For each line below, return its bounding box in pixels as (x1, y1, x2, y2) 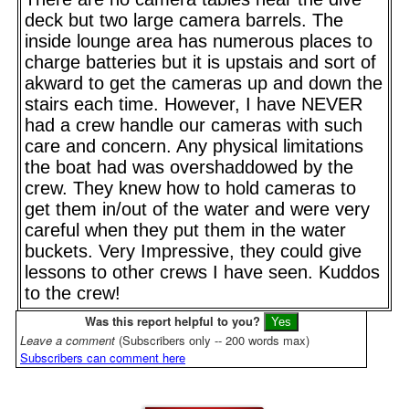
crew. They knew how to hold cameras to (25, 177, 356, 198)
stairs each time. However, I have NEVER (25, 93, 362, 114)
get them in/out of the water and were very (25, 198, 370, 219)
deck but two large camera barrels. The (25, 9, 343, 30)
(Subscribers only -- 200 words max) (119, 330, 309, 349)
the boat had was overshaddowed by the (25, 156, 353, 177)
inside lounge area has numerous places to (25, 30, 372, 51)
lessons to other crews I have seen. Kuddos (25, 261, 380, 282)
